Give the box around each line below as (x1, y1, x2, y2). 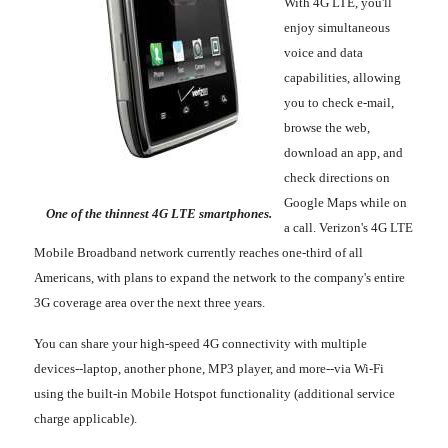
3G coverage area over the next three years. (34, 294, 265, 310)
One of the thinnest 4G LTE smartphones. (46, 205, 272, 221)
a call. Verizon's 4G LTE (284, 219, 413, 235)
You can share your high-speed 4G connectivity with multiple (34, 335, 367, 351)
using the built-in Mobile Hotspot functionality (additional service (34, 385, 395, 401)
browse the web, (284, 119, 370, 135)
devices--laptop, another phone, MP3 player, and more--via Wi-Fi (34, 360, 384, 376)
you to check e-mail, (284, 94, 394, 110)
